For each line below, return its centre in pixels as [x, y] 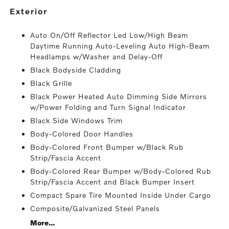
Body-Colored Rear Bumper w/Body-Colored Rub [121, 171]
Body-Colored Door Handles [82, 134]
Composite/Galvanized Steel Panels [95, 209]
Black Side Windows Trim [77, 121]
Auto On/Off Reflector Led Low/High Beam [109, 35]
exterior [32, 11]
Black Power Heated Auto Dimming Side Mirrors [119, 97]
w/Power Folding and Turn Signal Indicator [108, 107]
